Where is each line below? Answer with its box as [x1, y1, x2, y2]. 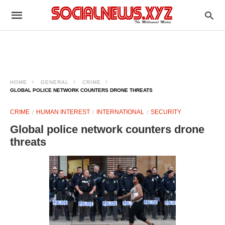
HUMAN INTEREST [36, 108, 90, 116]
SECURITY [151, 108, 181, 116]
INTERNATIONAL [96, 108, 144, 116]
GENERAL [41, 79, 69, 85]
